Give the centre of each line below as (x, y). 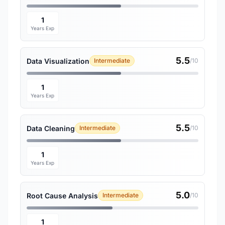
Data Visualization (58, 61)
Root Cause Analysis (62, 195)
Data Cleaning (51, 128)
